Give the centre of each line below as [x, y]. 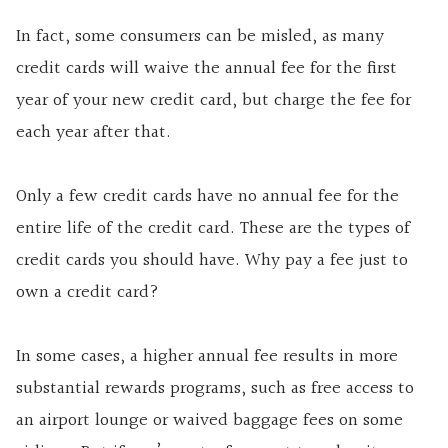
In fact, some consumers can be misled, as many [200, 37]
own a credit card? [87, 293]
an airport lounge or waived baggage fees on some [209, 421]
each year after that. [93, 133]
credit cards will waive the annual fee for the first [206, 69]
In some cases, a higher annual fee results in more [207, 357]
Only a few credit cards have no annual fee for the [207, 197]
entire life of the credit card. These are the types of [213, 229]
